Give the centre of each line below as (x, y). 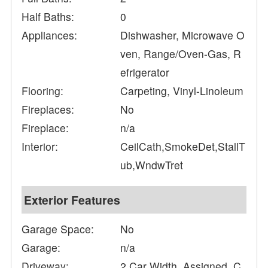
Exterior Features (72, 200)
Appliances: (50, 35)
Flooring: (43, 91)
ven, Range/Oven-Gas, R (181, 54)
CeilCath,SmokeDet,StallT (183, 147)
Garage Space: (58, 229)
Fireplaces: (48, 109)
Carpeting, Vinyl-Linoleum (182, 91)
